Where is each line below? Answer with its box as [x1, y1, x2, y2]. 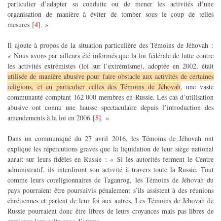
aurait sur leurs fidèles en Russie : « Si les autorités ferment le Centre [7, 154, 214, 164]
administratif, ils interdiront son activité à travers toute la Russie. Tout [7, 164, 214, 174]
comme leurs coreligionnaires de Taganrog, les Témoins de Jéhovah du [7, 175, 214, 184]
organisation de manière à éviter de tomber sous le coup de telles [7, 9, 214, 19]
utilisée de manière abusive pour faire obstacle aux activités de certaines [7, 71, 214, 81]
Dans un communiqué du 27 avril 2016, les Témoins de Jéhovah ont [7, 133, 214, 143]
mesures [7, 19, 30, 29]
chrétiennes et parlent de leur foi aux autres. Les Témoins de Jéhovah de [7, 195, 214, 205]
